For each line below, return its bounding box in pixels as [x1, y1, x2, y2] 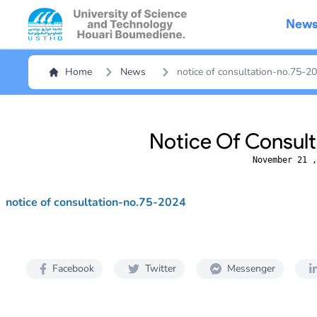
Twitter [145, 262, 176, 275]
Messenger [227, 262, 275, 275]
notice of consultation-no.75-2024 [6, 195, 186, 210]
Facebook [52, 262, 94, 275]
